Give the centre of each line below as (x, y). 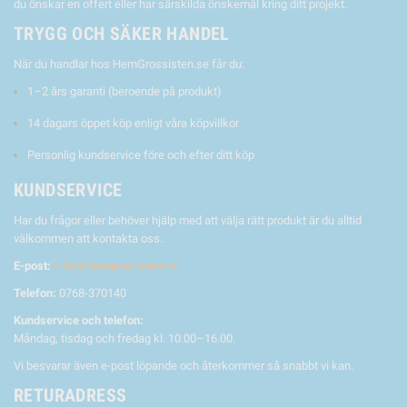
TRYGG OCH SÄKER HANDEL (122, 34)
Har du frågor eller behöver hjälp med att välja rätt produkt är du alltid (188, 220)
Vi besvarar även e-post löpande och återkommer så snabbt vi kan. (184, 366)
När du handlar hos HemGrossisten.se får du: (129, 64)
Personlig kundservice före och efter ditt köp (141, 155)
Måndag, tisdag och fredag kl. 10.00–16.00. (124, 338)
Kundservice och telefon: (79, 320)
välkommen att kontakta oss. (88, 238)
